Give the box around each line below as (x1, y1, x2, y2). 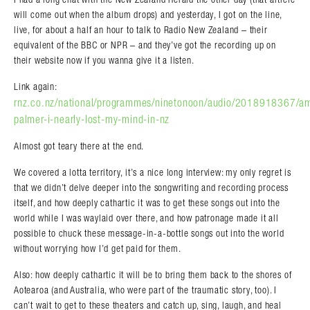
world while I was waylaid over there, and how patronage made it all (14, 212, 279, 224)
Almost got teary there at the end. (14, 140, 145, 152)
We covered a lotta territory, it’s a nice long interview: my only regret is (14, 167, 291, 179)
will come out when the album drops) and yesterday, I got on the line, (14, 9, 282, 21)
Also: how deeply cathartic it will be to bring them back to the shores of (14, 269, 292, 281)
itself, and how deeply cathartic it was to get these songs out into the (14, 197, 280, 209)
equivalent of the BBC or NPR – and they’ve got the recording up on (14, 39, 276, 51)
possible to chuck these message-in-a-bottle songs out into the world (14, 228, 284, 239)
